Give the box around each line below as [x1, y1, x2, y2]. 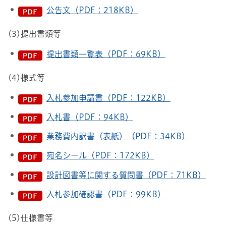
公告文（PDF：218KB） [46, 6, 138, 14]
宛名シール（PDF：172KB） [46, 151, 154, 160]
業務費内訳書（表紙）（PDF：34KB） [46, 132, 190, 141]
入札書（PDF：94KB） [46, 113, 133, 122]
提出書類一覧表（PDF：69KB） [46, 49, 165, 58]
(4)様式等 [8, 74, 45, 82]
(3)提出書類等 [8, 30, 61, 38]
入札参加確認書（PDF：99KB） [46, 190, 165, 198]
